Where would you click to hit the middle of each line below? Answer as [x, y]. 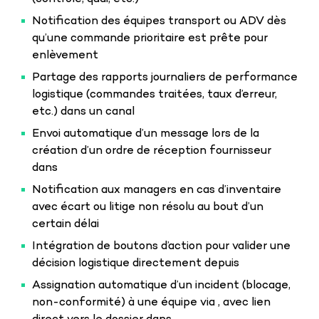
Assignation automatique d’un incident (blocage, [161, 286]
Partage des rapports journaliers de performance [165, 78]
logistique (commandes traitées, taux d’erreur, [155, 95]
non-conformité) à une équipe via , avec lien [151, 303]
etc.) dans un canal [83, 112]
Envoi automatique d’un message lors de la [146, 134]
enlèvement [65, 56]
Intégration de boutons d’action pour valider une [161, 246]
